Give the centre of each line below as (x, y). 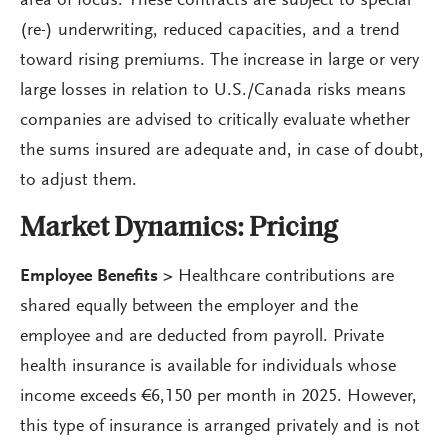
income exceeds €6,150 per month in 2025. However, (218, 397)
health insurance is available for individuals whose (208, 367)
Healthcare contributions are (286, 277)
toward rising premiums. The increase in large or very (219, 61)
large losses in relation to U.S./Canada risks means (213, 91)
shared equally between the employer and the (189, 307)
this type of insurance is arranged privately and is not (220, 427)
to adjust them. (78, 181)
